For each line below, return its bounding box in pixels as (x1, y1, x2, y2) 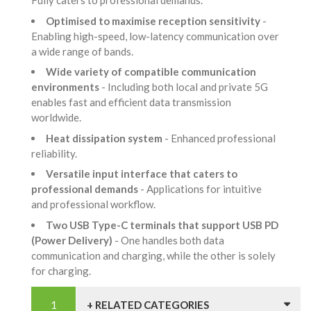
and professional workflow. (31, 198, 160, 211)
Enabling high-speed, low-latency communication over (31, 29, 279, 42)
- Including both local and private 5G (101, 81, 268, 94)
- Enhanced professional (165, 131, 276, 144)
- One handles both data (115, 233, 224, 246)
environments (31, 81, 101, 94)
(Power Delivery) (31, 233, 115, 246)
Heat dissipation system (46, 131, 165, 144)
